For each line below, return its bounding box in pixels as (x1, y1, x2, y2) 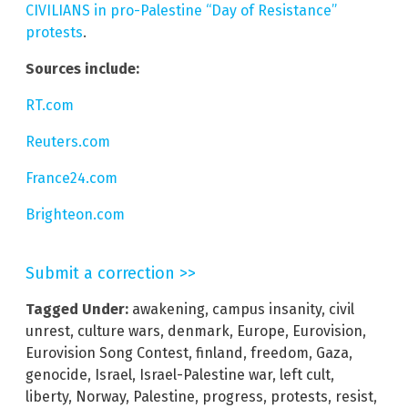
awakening (132, 301, 205, 319)
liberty (25, 388, 68, 406)
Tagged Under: (25, 301, 128, 319)
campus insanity (212, 301, 321, 319)
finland (196, 344, 243, 362)
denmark (168, 322, 229, 341)
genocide (25, 366, 87, 384)
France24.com (25, 169, 117, 188)
